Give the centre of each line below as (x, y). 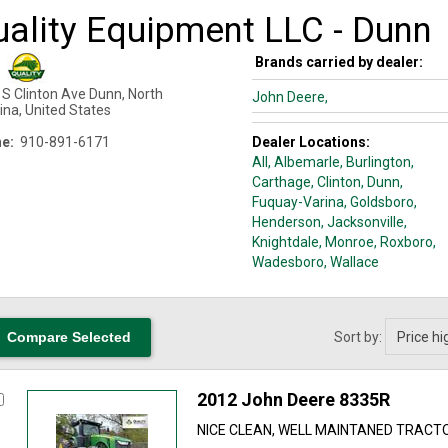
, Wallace (351, 262)
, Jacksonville (362, 222)
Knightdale (285, 242)
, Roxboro (403, 242)
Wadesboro (287, 262)
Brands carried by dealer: (338, 62)
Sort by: (359, 337)
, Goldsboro (378, 202)
